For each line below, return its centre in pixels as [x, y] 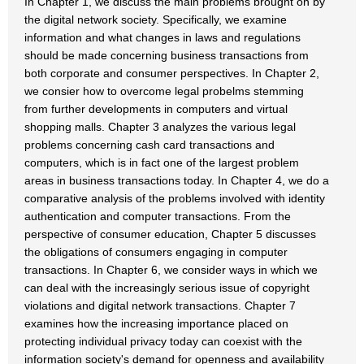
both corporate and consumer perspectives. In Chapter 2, [172, 73]
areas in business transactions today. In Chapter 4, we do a [177, 180]
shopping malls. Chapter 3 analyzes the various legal [160, 127]
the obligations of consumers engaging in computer [156, 252]
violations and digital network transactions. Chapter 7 [160, 305]
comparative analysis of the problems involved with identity [175, 198]
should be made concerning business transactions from [167, 55]
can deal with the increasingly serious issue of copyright [167, 288]
